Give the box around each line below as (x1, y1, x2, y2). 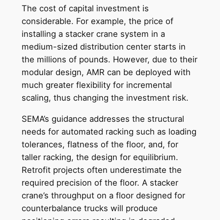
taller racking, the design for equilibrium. (21, 152, 178, 162)
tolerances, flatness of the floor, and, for (21, 139, 178, 149)
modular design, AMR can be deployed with (21, 67, 191, 77)
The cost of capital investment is (21, 3, 149, 13)
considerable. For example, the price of (21, 16, 173, 26)
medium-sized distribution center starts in (21, 41, 186, 52)
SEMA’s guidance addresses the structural (21, 113, 184, 124)
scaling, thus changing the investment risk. (21, 92, 189, 103)
